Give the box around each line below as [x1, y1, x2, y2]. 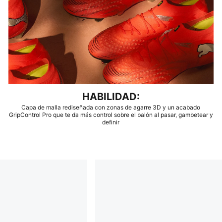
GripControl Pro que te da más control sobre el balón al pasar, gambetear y [8, 111, 213, 119]
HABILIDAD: [82, 91, 140, 103]
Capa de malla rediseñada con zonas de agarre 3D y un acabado [21, 104, 201, 111]
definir [102, 118, 120, 126]
